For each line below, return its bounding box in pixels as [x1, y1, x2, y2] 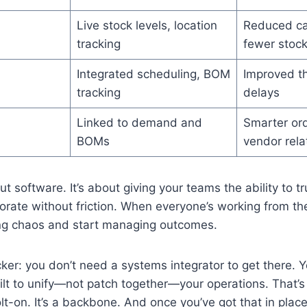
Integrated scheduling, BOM [76, 66, 230, 81]
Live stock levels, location [76, 18, 217, 32]
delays [243, 85, 280, 99]
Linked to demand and [76, 115, 202, 130]
